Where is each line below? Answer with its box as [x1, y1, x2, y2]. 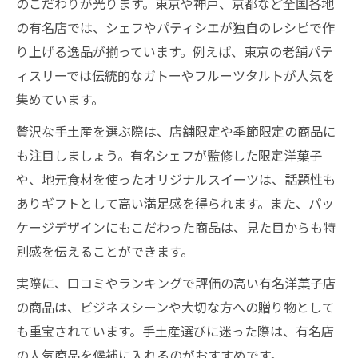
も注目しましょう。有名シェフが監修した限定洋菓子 [16, 145, 322, 165]
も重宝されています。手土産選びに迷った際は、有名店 [16, 321, 334, 340]
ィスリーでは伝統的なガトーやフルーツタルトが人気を [16, 66, 335, 85]
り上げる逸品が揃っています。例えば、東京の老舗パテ [16, 42, 333, 61]
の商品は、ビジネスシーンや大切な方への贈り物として [16, 297, 335, 316]
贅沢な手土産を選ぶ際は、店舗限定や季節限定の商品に [16, 121, 336, 141]
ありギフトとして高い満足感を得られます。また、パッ [16, 193, 334, 213]
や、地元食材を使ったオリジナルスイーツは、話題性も [16, 169, 336, 189]
